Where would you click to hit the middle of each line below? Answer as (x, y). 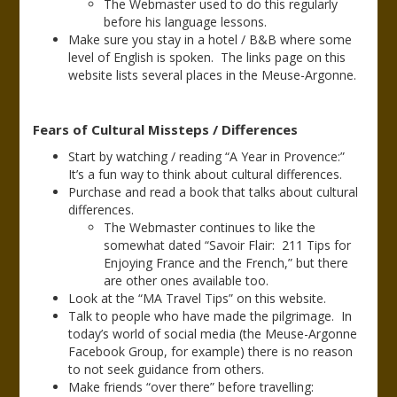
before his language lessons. (186, 22)
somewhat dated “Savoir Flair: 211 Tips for (228, 245)
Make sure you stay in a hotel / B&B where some (210, 39)
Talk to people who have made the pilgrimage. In (210, 316)
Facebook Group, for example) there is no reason (211, 351)
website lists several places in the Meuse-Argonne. (213, 75)
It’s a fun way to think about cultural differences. (206, 174)
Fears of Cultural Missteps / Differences (166, 129)
